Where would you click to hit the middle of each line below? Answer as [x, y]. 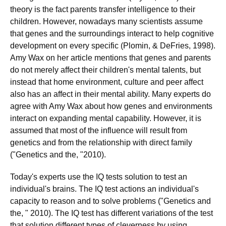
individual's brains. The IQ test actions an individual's [104, 189]
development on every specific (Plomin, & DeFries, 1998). [113, 46]
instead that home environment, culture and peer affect [107, 82]
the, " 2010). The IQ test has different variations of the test [111, 213]
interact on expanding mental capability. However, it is [106, 118]
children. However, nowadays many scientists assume [106, 21]
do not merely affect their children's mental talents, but [105, 70]
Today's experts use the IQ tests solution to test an [99, 177]
